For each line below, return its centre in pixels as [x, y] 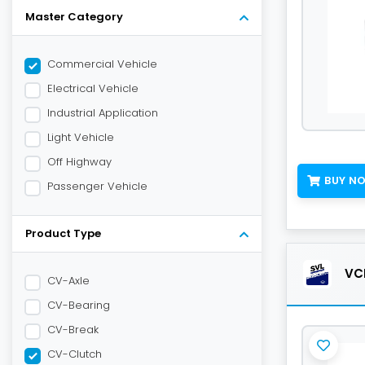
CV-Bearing [79, 305]
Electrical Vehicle [93, 88]
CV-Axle [68, 281]
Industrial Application [103, 113]
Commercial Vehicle [102, 64]
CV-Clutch [75, 354]
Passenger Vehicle [97, 186]
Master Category [74, 17]
